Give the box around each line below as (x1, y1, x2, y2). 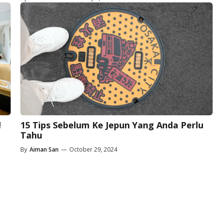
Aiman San (29, 145, 59, 154)
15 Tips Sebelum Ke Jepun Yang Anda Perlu (20, 119, 203, 131)
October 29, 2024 (69, 145, 117, 154)
